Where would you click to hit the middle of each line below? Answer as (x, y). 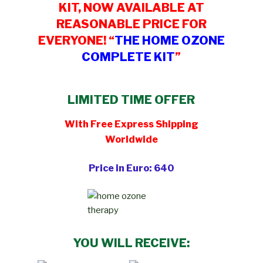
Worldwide (131, 140)
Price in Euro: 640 (131, 168)
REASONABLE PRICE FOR (131, 24)
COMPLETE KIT (129, 57)
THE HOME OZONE (169, 41)
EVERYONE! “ (76, 41)
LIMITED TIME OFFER (131, 100)
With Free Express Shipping (131, 124)
